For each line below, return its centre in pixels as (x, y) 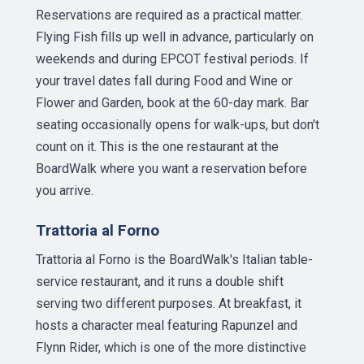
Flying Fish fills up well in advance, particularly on (175, 37)
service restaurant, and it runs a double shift (160, 282)
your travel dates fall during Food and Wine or (164, 81)
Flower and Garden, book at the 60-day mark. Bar (172, 103)
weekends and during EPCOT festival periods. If (172, 59)
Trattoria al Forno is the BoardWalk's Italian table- (174, 260)
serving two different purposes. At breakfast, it (169, 303)
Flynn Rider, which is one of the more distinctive (171, 347)
